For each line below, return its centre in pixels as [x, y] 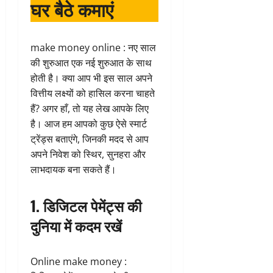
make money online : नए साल [93, 47]
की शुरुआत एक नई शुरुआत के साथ [91, 62]
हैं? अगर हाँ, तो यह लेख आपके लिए [90, 108]
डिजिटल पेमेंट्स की [92, 205]
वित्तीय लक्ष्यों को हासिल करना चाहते [93, 93]
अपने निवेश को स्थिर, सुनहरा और [88, 154]
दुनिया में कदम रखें [76, 225]
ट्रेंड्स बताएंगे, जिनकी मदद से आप [90, 139]
